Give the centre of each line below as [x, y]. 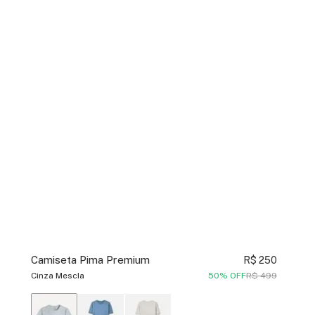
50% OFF [227, 276]
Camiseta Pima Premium [90, 260]
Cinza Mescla [57, 276]
